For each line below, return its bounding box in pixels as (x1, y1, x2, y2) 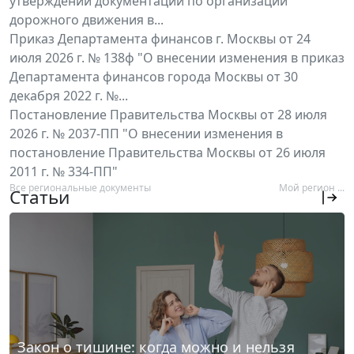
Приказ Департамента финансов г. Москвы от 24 (9, 30, 311, 48)
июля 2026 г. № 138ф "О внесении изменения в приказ (9, 49, 345, 67)
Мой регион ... (279, 181, 345, 195)
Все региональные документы (9, 181, 151, 195)
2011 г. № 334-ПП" (9, 163, 118, 181)
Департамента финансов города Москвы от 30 (9, 68, 298, 86)
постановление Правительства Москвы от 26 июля (9, 144, 326, 162)
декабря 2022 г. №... (9, 87, 128, 105)
